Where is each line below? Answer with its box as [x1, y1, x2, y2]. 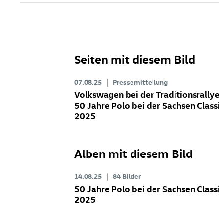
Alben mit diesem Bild [74, 145, 193, 160]
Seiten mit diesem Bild [74, 51, 195, 66]
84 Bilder [113, 171, 141, 181]
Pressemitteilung [113, 77, 168, 87]
